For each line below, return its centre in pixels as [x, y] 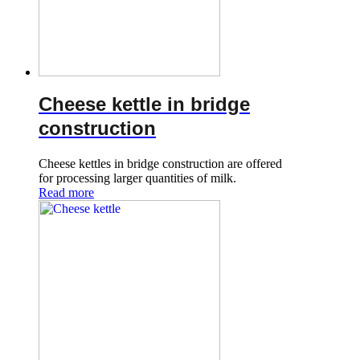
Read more [66, 192]
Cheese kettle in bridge [144, 104]
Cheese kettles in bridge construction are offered [160, 163]
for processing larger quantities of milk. [137, 178]
